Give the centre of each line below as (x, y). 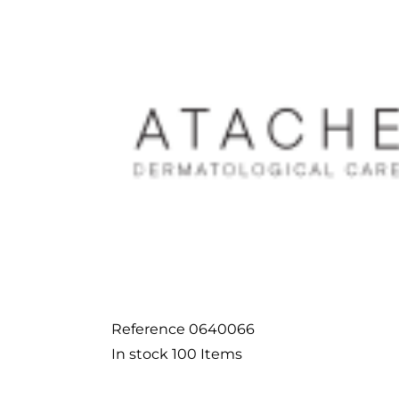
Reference (148, 330)
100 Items (207, 354)
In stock (139, 354)
